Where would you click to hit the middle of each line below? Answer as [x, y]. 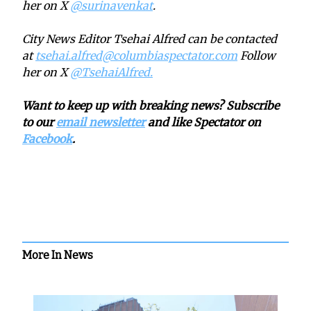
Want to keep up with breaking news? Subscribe [151, 105]
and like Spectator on [203, 122]
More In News [58, 255]
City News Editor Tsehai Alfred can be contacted [150, 39]
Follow [257, 55]
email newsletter [101, 122]
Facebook [47, 138]
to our [39, 122]
